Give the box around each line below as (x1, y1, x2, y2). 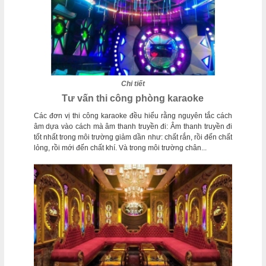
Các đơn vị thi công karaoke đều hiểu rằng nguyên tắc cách (33, 112, 233, 121)
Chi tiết (121, 80, 145, 88)
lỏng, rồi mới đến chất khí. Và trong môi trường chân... (33, 144, 207, 153)
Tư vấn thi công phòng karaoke (62, 93, 204, 104)
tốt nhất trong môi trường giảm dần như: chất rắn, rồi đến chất (33, 133, 233, 142)
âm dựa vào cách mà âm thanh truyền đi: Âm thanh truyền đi (33, 122, 233, 131)
